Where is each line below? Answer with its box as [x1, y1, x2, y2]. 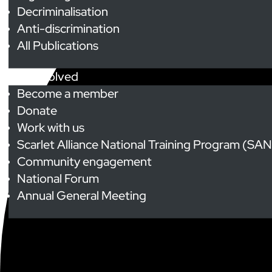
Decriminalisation [17, 3, 108, 19]
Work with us [17, 119, 84, 135]
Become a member [17, 85, 118, 101]
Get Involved [8, 68, 78, 84]
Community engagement [17, 153, 152, 169]
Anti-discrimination [17, 20, 120, 36]
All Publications [17, 37, 98, 53]
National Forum [17, 170, 99, 186]
